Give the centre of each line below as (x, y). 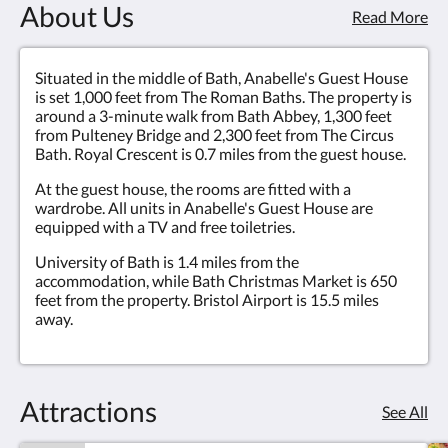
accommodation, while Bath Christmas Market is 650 (216, 281)
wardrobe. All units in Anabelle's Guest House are (204, 208)
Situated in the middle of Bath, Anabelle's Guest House (221, 78)
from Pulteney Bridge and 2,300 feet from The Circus (214, 135)
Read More (390, 16)
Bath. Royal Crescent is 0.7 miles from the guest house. (220, 154)
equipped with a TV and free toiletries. (165, 227)
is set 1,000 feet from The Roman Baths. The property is (223, 97)
